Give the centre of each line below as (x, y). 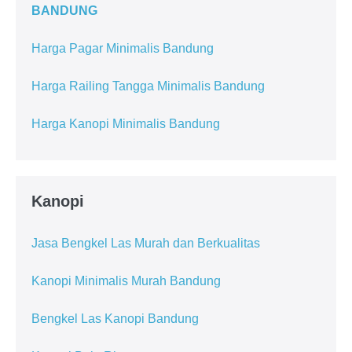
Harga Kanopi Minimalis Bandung (126, 124)
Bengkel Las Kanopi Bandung (115, 319)
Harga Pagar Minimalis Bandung (123, 49)
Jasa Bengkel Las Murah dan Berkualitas (146, 244)
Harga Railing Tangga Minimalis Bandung (148, 86)
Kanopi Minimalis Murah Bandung (126, 281)
